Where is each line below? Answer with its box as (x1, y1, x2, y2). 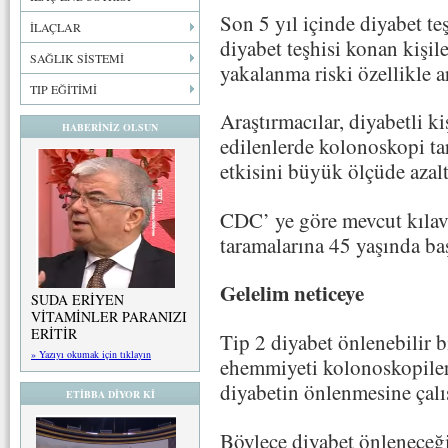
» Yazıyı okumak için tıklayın (31, 347, 151, 361)
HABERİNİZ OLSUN (62, 120, 158, 134)
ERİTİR (31, 324, 77, 343)
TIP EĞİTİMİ (30, 81, 97, 97)
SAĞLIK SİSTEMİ (30, 50, 124, 66)
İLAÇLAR (30, 19, 81, 35)
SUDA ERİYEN (31, 290, 124, 309)
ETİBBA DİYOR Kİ (65, 387, 155, 401)
